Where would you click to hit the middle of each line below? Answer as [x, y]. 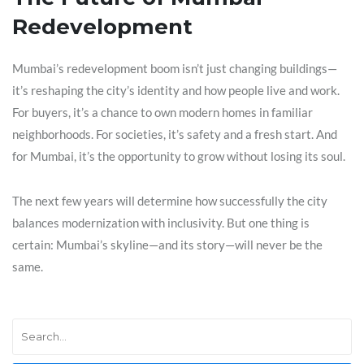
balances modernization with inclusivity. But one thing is [161, 222]
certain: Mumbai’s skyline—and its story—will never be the [167, 244]
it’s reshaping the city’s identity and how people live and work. [176, 90]
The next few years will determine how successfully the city [170, 200]
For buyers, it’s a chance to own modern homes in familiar [162, 112]
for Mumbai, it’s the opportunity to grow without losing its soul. [179, 156]
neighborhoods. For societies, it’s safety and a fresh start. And [175, 134]
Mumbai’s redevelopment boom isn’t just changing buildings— [175, 68]
